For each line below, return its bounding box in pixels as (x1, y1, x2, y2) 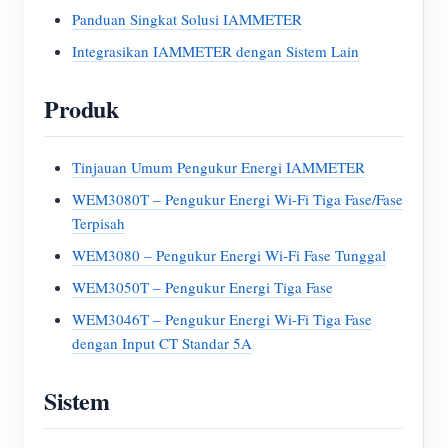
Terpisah (72, 213, 125, 233)
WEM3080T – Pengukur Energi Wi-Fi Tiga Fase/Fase (72, 189, 403, 209)
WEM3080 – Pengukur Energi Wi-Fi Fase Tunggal (72, 245, 386, 265)
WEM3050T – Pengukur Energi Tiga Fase (72, 277, 333, 297)
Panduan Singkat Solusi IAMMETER (72, 9, 302, 29)
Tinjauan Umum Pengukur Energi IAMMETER (72, 157, 365, 177)
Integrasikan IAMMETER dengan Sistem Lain (72, 41, 359, 61)
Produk (44, 91, 119, 126)
